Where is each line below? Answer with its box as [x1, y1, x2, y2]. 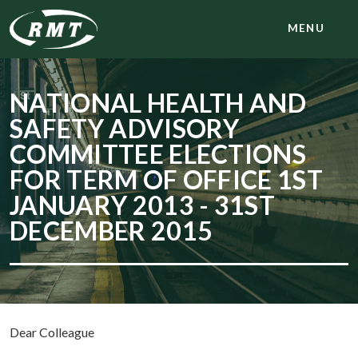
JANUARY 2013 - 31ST [10, 189, 276, 221]
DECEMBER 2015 [10, 215, 213, 247]
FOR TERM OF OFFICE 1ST [10, 164, 324, 196]
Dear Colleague [10, 324, 94, 340]
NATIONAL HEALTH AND [10, 87, 307, 119]
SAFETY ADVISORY [10, 113, 240, 145]
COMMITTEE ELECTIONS [10, 138, 307, 170]
